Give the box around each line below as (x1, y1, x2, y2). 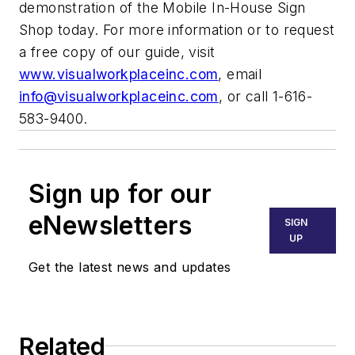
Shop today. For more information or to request (19, 21, 335, 38)
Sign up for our (29, 177, 212, 209)
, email (218, 65, 262, 82)
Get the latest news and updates (29, 258, 231, 275)
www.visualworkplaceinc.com (19, 65, 219, 82)
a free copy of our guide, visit (19, 43, 216, 60)
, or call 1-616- (218, 87, 313, 105)
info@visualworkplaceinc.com (19, 87, 219, 105)
